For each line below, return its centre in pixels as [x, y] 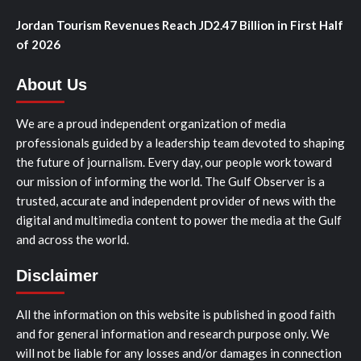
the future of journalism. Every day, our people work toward [174, 162]
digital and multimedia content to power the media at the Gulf [179, 220]
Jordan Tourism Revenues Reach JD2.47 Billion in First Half [180, 25]
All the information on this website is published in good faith [176, 315]
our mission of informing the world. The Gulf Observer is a [170, 182]
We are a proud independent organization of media [151, 124]
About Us [52, 85]
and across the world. [73, 240]
